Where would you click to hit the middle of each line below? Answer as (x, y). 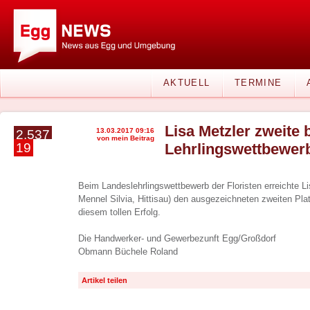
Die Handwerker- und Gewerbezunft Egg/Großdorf (177, 238)
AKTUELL (187, 83)
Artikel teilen (104, 280)
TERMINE (258, 83)
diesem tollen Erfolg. (119, 212)
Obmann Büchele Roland (128, 252)
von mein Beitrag (126, 138)
